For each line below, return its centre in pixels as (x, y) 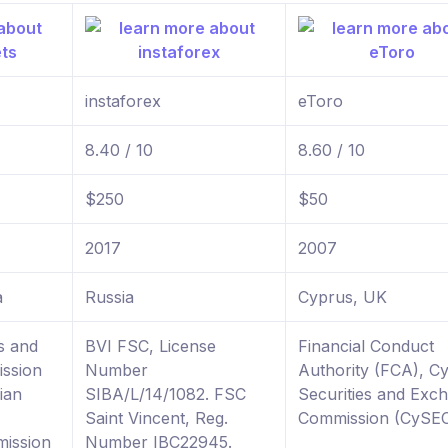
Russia (109, 297)
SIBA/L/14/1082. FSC (165, 394)
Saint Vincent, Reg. (156, 418)
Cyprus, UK (342, 297)
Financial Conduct (366, 346)
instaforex (123, 101)
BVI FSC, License (150, 346)
